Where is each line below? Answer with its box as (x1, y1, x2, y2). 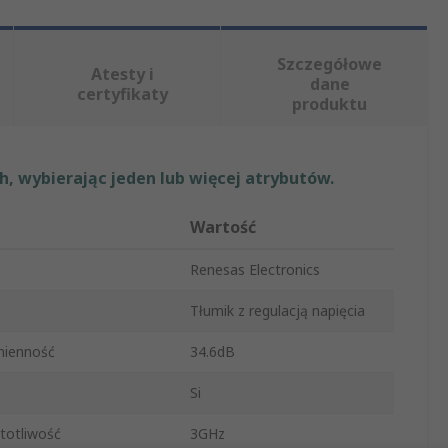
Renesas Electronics (190, 260, 320, 280)
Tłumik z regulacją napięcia (190, 301, 365, 321)
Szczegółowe (277, 53, 383, 76)
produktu (292, 93, 368, 116)
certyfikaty (77, 83, 169, 106)
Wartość (190, 216, 256, 239)
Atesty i (91, 63, 155, 86)
